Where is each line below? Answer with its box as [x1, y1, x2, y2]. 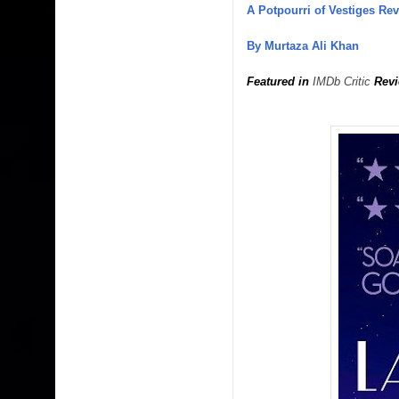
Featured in [247, 74, 313, 88]
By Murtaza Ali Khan [247, 38, 359, 53]
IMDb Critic [313, 74, 370, 88]
